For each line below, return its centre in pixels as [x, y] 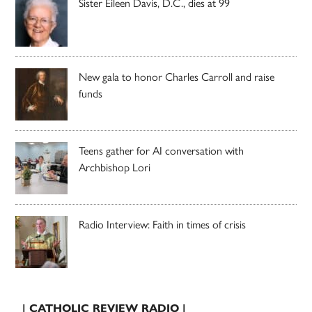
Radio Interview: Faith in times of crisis [163, 225]
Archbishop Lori [115, 168]
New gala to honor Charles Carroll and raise [177, 77]
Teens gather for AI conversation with [162, 151]
